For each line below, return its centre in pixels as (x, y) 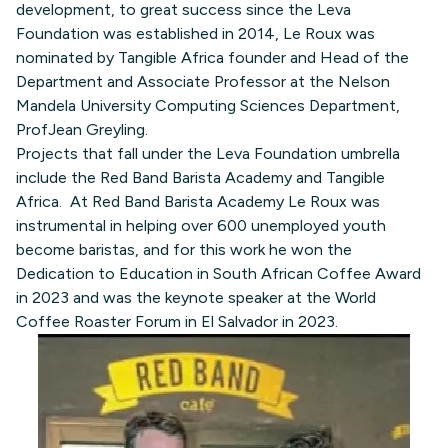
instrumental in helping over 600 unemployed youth (201, 225)
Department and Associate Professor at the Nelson (203, 81)
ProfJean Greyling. (82, 129)
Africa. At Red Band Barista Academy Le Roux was (198, 201)
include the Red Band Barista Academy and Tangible (200, 177)
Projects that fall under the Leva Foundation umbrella (208, 153)
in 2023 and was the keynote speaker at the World (196, 297)
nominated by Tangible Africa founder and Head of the (212, 57)
